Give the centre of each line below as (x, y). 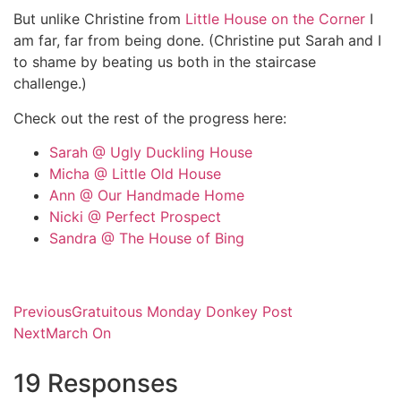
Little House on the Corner (275, 19)
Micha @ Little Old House (135, 173)
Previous (43, 312)
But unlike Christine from (99, 19)
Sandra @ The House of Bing (147, 238)
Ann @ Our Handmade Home (147, 195)
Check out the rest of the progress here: (150, 118)
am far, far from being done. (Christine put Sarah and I (197, 41)
